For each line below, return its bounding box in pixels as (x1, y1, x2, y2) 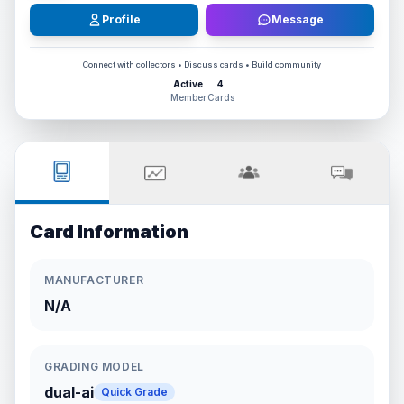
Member (170, 92, 207, 103)
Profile (102, 13, 141, 26)
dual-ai (44, 383, 94, 401)
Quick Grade (101, 385, 168, 399)
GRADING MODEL (44, 360, 144, 373)
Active (173, 78, 203, 89)
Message (271, 13, 324, 26)
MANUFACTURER (44, 273, 144, 287)
